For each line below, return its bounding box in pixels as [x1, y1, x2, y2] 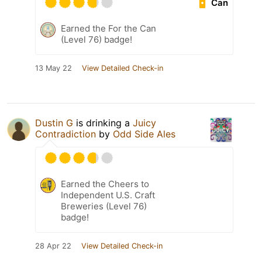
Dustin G [35, 117, 73, 129]
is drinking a [73, 117, 133, 129]
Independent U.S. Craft [61, 189, 155, 201]
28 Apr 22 [35, 242, 71, 251]
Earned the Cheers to [61, 178, 149, 190]
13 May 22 [35, 64, 72, 73]
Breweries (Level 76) [61, 201, 147, 212]
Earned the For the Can [61, 23, 156, 35]
